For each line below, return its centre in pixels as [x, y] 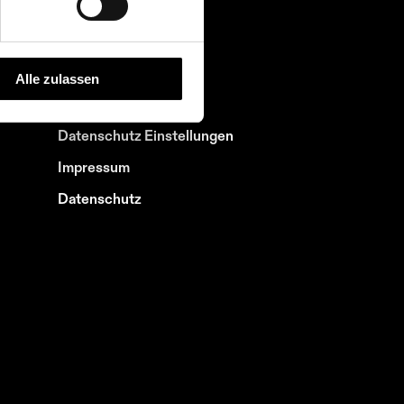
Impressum [94, 167]
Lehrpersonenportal [122, 14]
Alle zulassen [57, 78]
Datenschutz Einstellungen [146, 135]
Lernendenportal [112, 46]
